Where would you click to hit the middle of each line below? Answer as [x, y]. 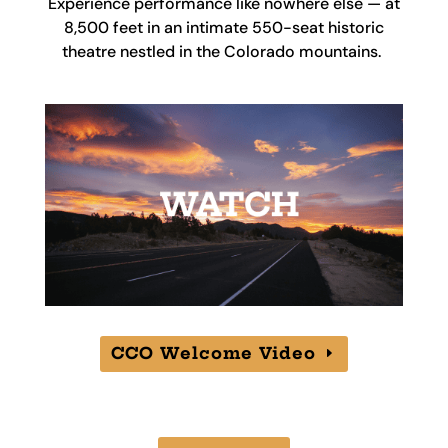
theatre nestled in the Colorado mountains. [224, 51]
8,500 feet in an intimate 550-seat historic [223, 27]
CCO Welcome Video [214, 353]
